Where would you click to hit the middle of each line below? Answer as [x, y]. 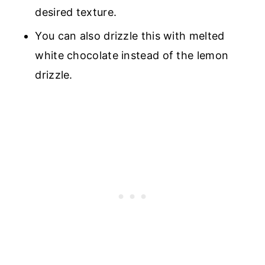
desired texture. [76, 12]
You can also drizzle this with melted [130, 36]
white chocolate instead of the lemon [132, 56]
